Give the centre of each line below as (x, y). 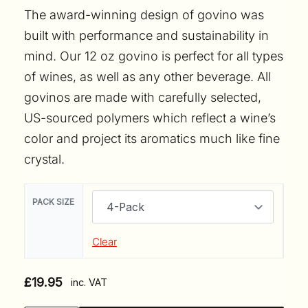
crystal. (44, 159)
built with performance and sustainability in (146, 36)
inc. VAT (85, 282)
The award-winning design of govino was (144, 15)
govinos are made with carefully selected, (143, 98)
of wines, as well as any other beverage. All (147, 77)
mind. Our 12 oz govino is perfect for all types (154, 56)
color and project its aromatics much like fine (152, 139)
